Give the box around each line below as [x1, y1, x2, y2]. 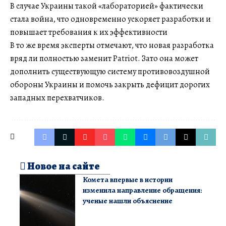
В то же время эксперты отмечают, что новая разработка [10, 39, 214, 51]
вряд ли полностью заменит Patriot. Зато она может [10, 52, 198, 64]
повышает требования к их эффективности [10, 26, 167, 38]
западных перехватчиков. [10, 92, 104, 103]
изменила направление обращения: [83, 185, 202, 195]
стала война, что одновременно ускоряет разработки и [10, 13, 211, 25]
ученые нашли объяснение [83, 195, 173, 206]
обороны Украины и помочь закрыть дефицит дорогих [10, 79, 210, 90]
